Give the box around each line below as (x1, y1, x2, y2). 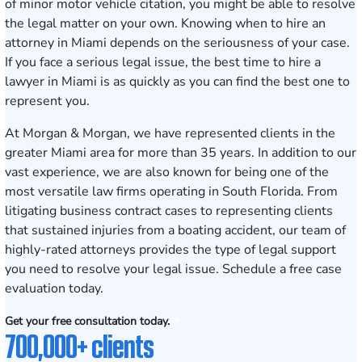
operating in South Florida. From (146, 183, 338, 200)
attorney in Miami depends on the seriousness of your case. (5, 34, 350, 52)
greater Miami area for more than (5, 144, 200, 162)
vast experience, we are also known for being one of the (5, 163, 329, 181)
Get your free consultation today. (5, 314, 170, 329)
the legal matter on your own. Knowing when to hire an (5, 15, 326, 32)
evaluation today (5, 280, 100, 297)
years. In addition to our (217, 144, 356, 162)
